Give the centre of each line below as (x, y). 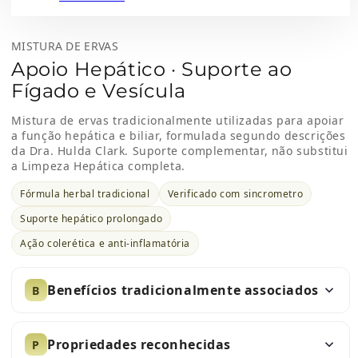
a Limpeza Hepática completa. (98, 166)
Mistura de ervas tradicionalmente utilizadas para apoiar (178, 121)
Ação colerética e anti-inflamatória (105, 244)
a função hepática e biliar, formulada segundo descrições (179, 136)
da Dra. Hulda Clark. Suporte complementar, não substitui (180, 151)
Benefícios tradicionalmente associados (183, 290)
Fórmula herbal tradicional (85, 194)
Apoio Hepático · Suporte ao (152, 70)
